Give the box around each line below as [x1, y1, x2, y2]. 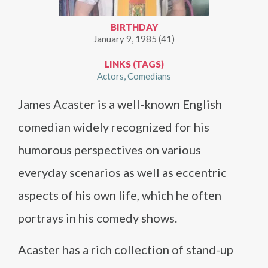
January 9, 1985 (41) [93, 33, 175, 44]
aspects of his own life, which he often [18, 188, 221, 202]
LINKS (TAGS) [104, 59, 164, 69]
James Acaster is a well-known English [18, 97, 222, 111]
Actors [97, 71, 124, 81]
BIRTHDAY [110, 22, 158, 32]
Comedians [127, 71, 171, 81]
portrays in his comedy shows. [18, 211, 177, 225]
